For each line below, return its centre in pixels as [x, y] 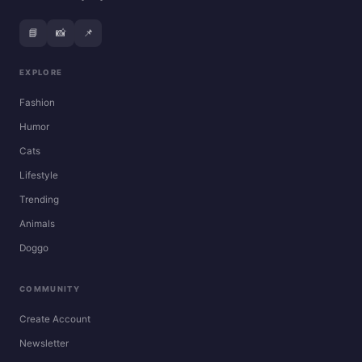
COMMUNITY [50, 289]
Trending [39, 200]
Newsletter [44, 344]
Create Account [55, 320]
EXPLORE [41, 73]
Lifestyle [39, 176]
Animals [37, 224]
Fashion [37, 103]
